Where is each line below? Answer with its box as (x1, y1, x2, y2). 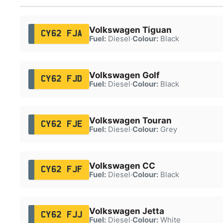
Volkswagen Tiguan (89, 24, 172, 35)
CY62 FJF (40, 165, 83, 174)
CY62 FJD (40, 75, 83, 83)
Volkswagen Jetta (89, 206, 164, 216)
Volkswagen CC (89, 160, 155, 171)
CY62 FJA (40, 29, 83, 38)
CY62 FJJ (40, 211, 83, 219)
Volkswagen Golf (89, 70, 160, 80)
